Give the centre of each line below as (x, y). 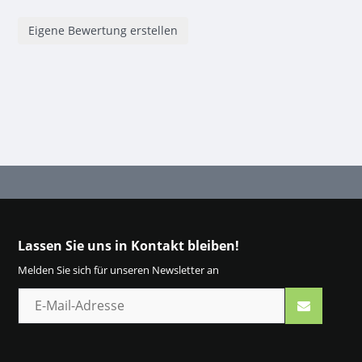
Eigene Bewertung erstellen (103, 30)
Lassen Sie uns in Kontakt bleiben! (128, 245)
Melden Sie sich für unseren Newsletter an (118, 269)
